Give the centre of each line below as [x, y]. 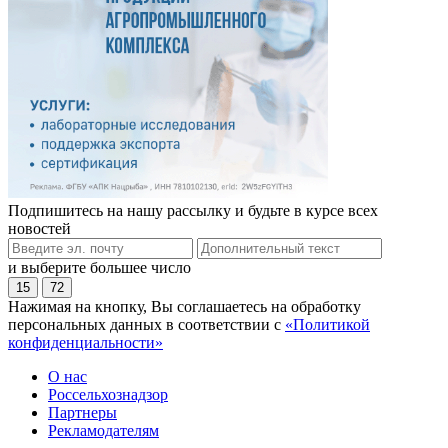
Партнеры [82, 413]
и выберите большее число [99, 268]
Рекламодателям [103, 431]
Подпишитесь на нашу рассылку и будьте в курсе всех [193, 211]
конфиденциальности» [85, 343]
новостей [39, 229]
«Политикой [327, 325]
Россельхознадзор [108, 395]
